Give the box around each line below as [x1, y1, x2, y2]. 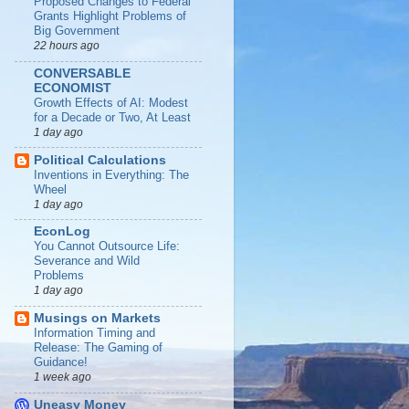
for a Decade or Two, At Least [34, 110, 191, 124]
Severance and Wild [34, 254, 140, 268]
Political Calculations [34, 152, 166, 167]
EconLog [34, 225, 90, 239]
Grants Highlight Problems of [34, 9, 186, 24]
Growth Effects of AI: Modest [34, 95, 188, 110]
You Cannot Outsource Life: [34, 239, 180, 254]
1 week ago [34, 371, 91, 384]
